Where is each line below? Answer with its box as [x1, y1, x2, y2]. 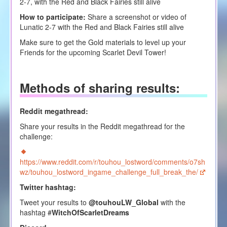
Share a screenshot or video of [85, 11, 186, 22]
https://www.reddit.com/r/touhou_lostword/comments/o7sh [19, 157, 205, 167]
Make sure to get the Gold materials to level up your [19, 36, 186, 47]
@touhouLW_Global [88, 197, 159, 208]
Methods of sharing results [19, 79, 176, 97]
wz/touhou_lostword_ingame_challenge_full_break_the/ [19, 167, 198, 177]
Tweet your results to [19, 197, 89, 208]
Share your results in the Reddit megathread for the [19, 121, 185, 132]
